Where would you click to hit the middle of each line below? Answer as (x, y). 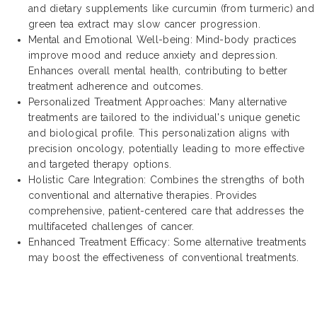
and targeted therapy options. (100, 164)
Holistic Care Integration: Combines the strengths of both (166, 179)
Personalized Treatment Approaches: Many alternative (158, 102)
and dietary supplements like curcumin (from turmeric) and (171, 8)
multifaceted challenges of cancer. (111, 226)
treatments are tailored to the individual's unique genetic (165, 117)
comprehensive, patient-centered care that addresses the (166, 211)
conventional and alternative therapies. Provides (143, 195)
